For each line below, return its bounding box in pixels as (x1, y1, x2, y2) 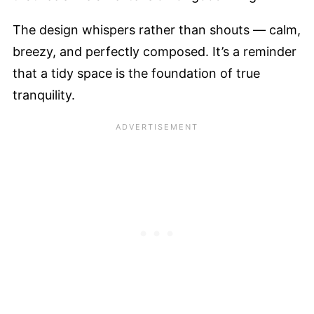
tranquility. (13, 87, 75, 102)
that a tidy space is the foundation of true (13, 65, 260, 81)
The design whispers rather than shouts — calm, (13, 22, 301, 37)
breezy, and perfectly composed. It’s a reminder (13, 43, 296, 59)
